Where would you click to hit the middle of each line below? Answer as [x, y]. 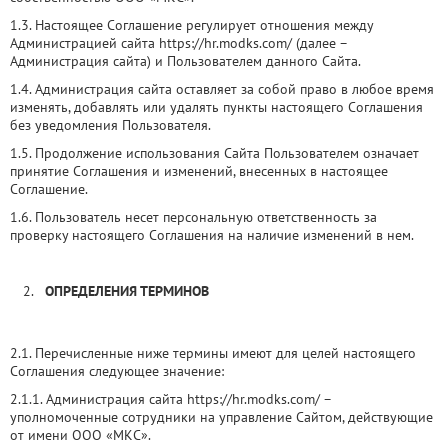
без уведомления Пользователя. [110, 125]
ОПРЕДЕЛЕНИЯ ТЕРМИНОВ [127, 291]
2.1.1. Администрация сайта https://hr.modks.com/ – [170, 399]
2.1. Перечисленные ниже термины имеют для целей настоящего [213, 353]
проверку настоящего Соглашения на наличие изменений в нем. [212, 235]
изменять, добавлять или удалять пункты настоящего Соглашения [216, 107]
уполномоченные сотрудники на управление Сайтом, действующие [221, 417]
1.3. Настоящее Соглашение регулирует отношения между [191, 25]
